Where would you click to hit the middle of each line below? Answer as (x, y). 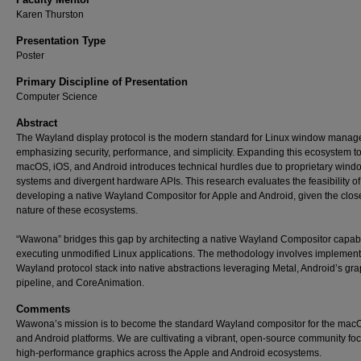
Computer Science (57, 97)
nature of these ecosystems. (77, 210)
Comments (43, 309)
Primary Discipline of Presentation (102, 82)
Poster (30, 56)
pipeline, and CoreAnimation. (80, 283)
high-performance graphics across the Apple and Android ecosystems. (169, 353)
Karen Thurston (50, 15)
